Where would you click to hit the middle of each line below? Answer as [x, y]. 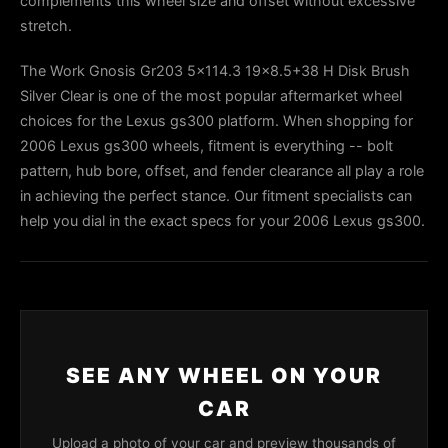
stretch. [46, 25]
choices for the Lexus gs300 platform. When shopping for [216, 120]
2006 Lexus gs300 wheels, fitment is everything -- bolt [206, 145]
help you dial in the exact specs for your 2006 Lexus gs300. [222, 220]
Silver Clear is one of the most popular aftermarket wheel [211, 95]
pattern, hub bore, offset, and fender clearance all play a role [222, 170]
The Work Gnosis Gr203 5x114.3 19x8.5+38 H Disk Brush [215, 70]
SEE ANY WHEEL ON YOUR [224, 375]
